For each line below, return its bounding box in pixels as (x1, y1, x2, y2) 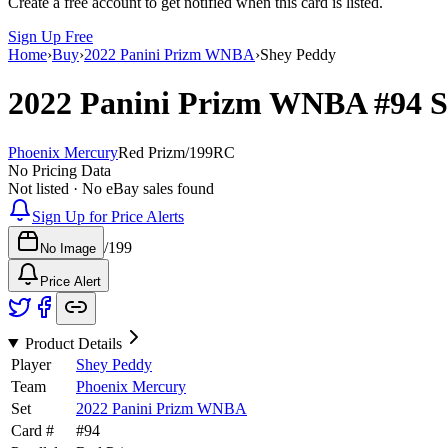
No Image (40, 240, 96, 256)
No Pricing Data (8, 161, 111, 179)
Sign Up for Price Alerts (32, 207, 184, 225)
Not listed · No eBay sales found (8, 179, 214, 197)
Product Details (24, 334, 122, 352)
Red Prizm (118, 143, 185, 161)
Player (11, 355, 51, 373)
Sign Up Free (8, 27, 93, 45)
